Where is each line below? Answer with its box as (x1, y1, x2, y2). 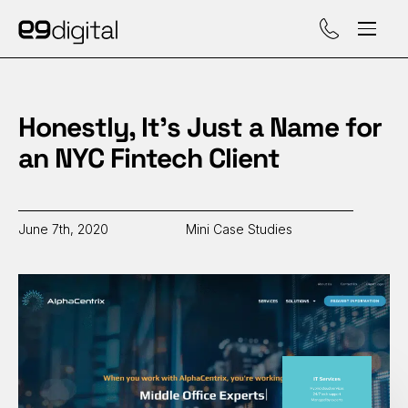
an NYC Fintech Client (18, 141, 280, 176)
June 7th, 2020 (18, 221, 108, 237)
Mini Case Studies (186, 221, 292, 237)
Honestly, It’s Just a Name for (18, 110, 382, 145)
